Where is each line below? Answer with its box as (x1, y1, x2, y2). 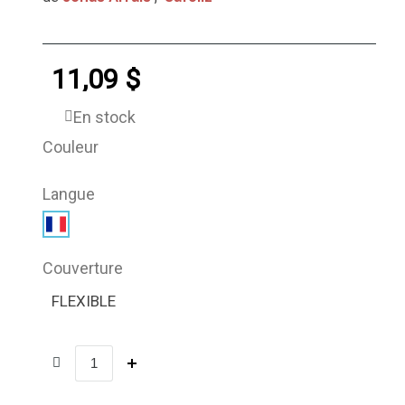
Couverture (42, 258, 124, 278)
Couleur (42, 137, 99, 156)
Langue (42, 184, 96, 203)
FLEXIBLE (52, 291, 117, 310)
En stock (73, 107, 137, 127)
